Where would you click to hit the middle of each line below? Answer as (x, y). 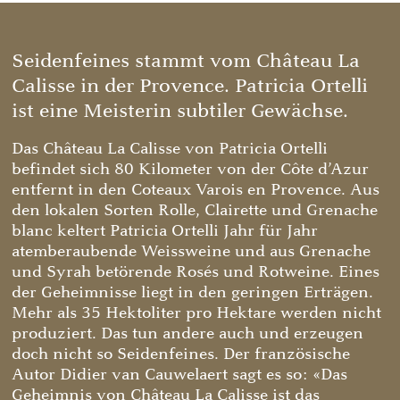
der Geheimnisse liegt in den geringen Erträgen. (192, 292)
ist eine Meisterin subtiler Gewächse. (179, 110)
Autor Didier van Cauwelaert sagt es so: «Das (179, 374)
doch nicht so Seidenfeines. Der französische (180, 353)
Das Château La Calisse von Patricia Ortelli (169, 148)
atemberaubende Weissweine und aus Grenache (191, 250)
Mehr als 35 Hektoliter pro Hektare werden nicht (196, 312)
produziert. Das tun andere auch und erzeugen (187, 333)
